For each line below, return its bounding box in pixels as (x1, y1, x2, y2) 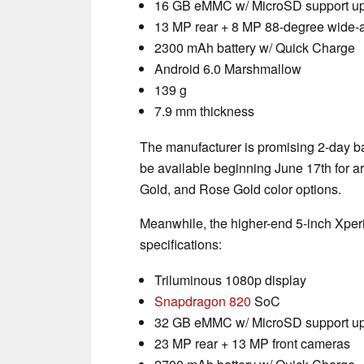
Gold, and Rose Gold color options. (140, 179, 341, 198)
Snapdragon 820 (154, 291, 251, 310)
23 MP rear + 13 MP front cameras (154, 333, 350, 353)
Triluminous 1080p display (154, 270, 306, 289)
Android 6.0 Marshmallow (154, 58, 301, 78)
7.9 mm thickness (154, 101, 254, 120)
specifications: (140, 234, 222, 253)
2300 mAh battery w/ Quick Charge (154, 37, 355, 57)
